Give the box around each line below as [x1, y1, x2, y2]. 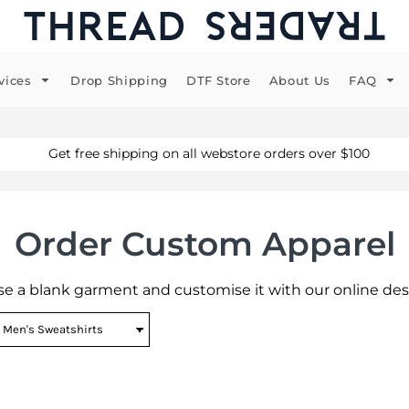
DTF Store [185, 73, 251, 89]
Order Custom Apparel [14, 224, 395, 264]
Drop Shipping [70, 73, 168, 89]
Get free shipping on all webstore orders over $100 [44, 145, 370, 162]
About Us [268, 73, 330, 89]
